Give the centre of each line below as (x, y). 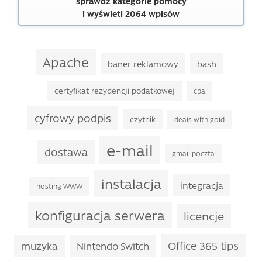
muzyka (39, 246)
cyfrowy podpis (73, 118)
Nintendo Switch (113, 246)
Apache (66, 62)
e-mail (130, 150)
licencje (204, 216)
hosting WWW (59, 186)
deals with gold (199, 119)
